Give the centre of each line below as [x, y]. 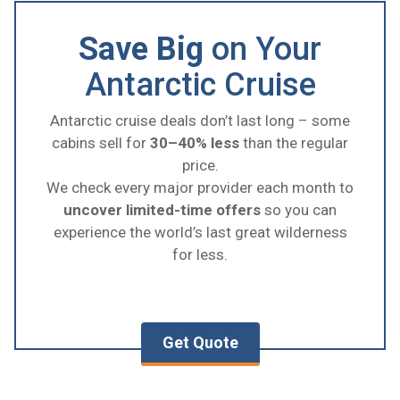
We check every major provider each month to [200, 188]
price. [200, 166]
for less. [200, 255]
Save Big [141, 50]
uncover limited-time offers [162, 210]
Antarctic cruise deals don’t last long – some [200, 121]
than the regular [294, 143]
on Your [262, 50]
